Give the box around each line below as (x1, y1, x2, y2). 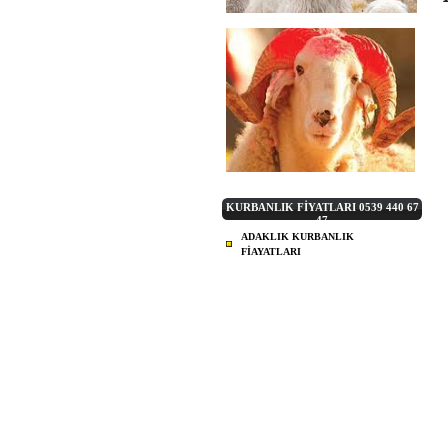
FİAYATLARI (241, 246, 301, 257)
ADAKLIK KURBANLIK (241, 231, 354, 242)
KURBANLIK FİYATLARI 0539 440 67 (225, 201, 419, 213)
